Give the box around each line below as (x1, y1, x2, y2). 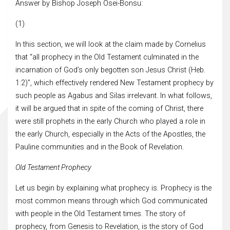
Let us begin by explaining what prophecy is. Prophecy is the (15, 183, 212, 193)
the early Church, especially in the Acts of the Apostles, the (15, 129, 205, 139)
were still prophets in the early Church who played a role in (15, 117, 205, 126)
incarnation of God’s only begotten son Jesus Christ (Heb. (15, 65, 205, 74)
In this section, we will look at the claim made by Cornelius (15, 40, 206, 49)
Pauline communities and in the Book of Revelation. (15, 142, 184, 151)
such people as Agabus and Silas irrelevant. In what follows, (15, 91, 212, 100)
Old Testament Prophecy (15, 163, 91, 172)
